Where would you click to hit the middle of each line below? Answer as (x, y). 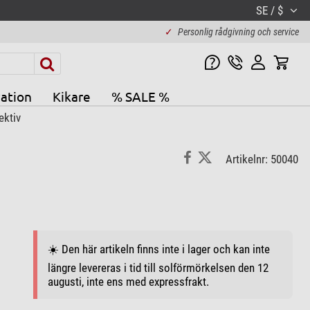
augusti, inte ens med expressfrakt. (128, 281)
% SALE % (140, 96)
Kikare (71, 96)
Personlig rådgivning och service (238, 32)
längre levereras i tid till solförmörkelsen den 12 (158, 267)
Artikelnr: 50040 (262, 159)
